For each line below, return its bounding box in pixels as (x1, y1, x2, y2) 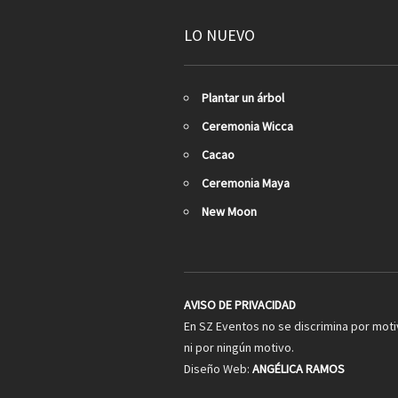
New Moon (202, 203, 257, 220)
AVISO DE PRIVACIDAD (184, 297, 296, 314)
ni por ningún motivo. (184, 339, 294, 356)
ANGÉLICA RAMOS (252, 361, 345, 378)
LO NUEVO (184, 25, 255, 46)
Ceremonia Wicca (202, 118, 293, 135)
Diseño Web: (184, 361, 252, 378)
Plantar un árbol (202, 90, 284, 107)
